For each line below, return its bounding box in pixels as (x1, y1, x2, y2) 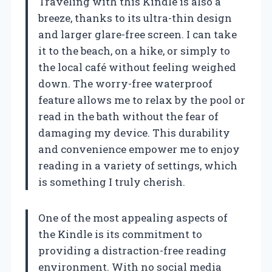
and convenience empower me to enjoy (38, 142, 240, 157)
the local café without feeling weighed (38, 60, 236, 75)
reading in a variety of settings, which (38, 158, 237, 173)
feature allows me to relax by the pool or (38, 93, 245, 107)
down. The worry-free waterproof (38, 76, 212, 91)
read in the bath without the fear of (38, 109, 219, 124)
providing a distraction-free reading (38, 243, 226, 258)
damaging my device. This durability (38, 126, 230, 140)
